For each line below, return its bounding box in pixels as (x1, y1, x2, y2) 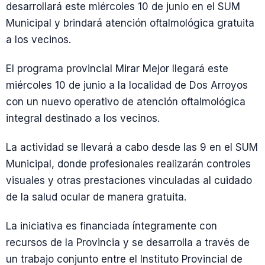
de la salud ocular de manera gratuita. (6, 191, 186, 203)
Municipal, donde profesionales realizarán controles (6, 158, 251, 170)
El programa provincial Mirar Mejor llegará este (6, 62, 228, 75)
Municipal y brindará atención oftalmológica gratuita (6, 17, 254, 29)
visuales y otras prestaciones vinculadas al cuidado (6, 174, 252, 187)
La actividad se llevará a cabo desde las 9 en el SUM (6, 141, 258, 154)
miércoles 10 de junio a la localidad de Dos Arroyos (6, 79, 248, 91)
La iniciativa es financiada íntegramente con (6, 220, 217, 232)
